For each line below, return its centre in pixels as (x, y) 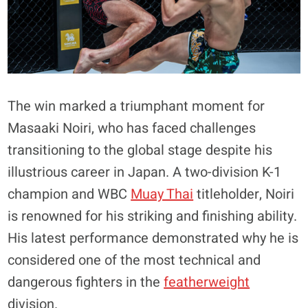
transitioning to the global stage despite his (140, 151)
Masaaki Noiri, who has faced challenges (132, 129)
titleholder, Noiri (244, 195)
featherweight (207, 283)
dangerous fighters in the (86, 283)
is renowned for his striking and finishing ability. (153, 217)
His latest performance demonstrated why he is (153, 239)
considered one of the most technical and (134, 261)
